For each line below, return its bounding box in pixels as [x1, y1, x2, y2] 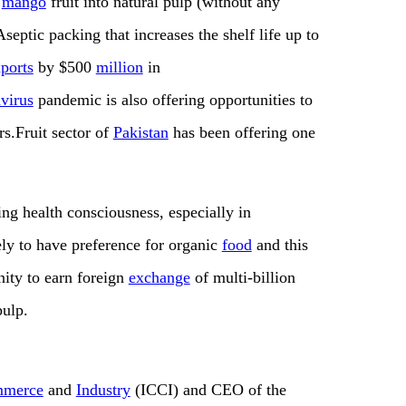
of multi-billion [189, 268, 295, 287]
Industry [75, 381, 130, 400]
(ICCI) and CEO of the [130, 381, 286, 400]
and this [251, 236, 308, 255]
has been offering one [168, 123, 315, 142]
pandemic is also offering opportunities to [33, 91, 313, 110]
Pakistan [112, 123, 169, 142]
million [95, 58, 143, 77]
